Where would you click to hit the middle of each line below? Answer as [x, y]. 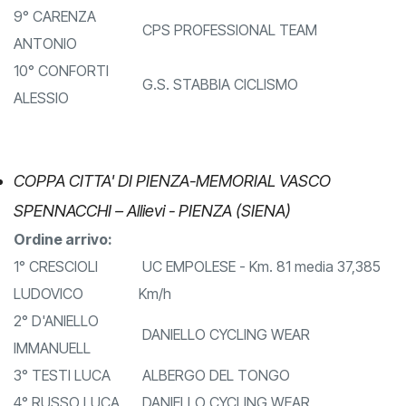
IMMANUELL [52, 376]
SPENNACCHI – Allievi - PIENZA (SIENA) [152, 238]
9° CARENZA [55, 44]
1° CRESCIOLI [56, 294]
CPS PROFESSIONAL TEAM [228, 58]
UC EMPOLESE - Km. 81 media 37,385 [260, 294]
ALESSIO [41, 126]
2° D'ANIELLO [56, 348]
